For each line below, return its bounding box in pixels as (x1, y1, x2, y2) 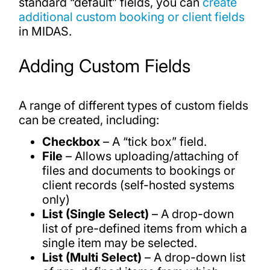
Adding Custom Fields (18, 55, 190, 77)
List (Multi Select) (42, 250, 142, 265)
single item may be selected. (42, 235, 198, 250)
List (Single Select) (42, 206, 149, 221)
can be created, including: (18, 113, 159, 128)
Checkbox (42, 134, 101, 149)
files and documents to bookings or (42, 163, 236, 178)
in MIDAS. (18, 24, 72, 39)
